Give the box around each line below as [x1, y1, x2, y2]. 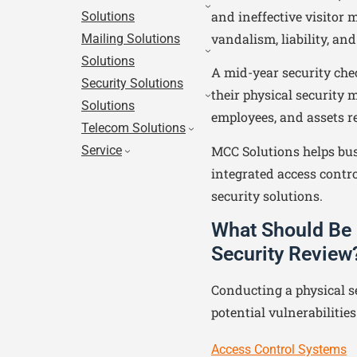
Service [81, 143, 122, 158]
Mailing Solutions [81, 31, 180, 46]
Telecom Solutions [81, 120, 186, 135]
